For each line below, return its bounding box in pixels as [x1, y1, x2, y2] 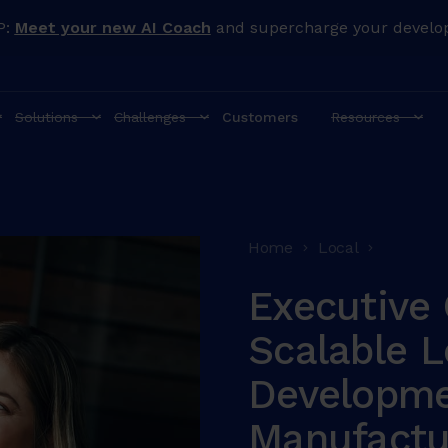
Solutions [15, 109, 78, 125]
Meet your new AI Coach [14, 18, 211, 37]
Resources [331, 109, 400, 125]
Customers [222, 109, 298, 125]
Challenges [114, 109, 186, 125]
